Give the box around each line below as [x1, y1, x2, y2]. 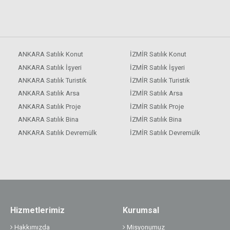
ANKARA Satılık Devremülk [17, 128, 97, 137]
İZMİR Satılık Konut [130, 50, 187, 59]
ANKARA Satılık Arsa [17, 89, 80, 98]
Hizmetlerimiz [10, 205, 65, 215]
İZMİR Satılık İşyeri [130, 63, 185, 71]
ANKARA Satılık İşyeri [17, 63, 82, 71]
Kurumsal [122, 205, 159, 215]
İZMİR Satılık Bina [130, 116, 182, 124]
